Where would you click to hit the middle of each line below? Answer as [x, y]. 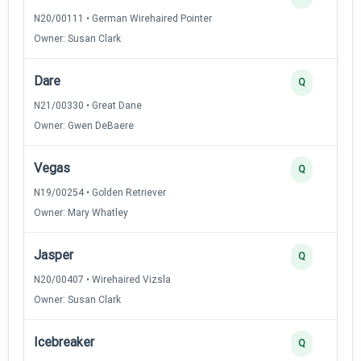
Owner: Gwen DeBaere [84, 125]
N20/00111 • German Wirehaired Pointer [123, 18]
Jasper [54, 255]
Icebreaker [64, 342]
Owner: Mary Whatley [81, 212]
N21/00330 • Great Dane [88, 105]
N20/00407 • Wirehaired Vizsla [102, 279]
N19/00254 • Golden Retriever [100, 192]
